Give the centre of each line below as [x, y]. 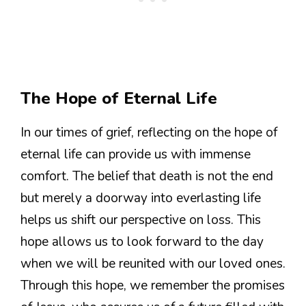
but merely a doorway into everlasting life [141, 198]
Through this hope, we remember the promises [153, 285]
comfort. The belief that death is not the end [147, 176]
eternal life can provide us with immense [136, 154]
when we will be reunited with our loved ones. [153, 263]
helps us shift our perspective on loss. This [141, 220]
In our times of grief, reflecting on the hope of [149, 132]
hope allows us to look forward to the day [142, 241]
